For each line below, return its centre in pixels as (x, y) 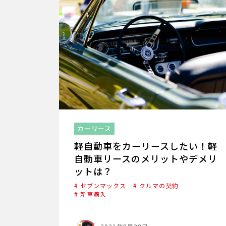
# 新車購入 (90, 194)
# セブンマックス (100, 186)
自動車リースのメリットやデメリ (146, 159)
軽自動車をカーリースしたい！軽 (146, 146)
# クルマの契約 (156, 186)
